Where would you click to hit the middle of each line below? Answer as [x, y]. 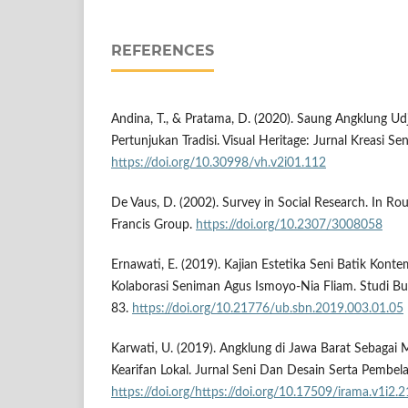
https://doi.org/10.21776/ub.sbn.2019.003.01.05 [268, 308]
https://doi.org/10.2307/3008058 [289, 224]
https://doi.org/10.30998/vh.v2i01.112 [219, 163]
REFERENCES [163, 50]
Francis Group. [153, 224]
